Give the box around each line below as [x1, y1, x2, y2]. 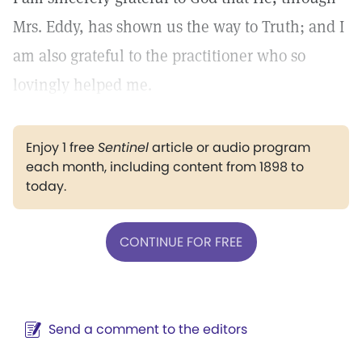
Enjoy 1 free [26, 138, 98, 157]
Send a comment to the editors [48, 320, 247, 339]
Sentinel [98, 138, 149, 157]
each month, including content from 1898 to [26, 158, 304, 176]
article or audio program [149, 138, 310, 157]
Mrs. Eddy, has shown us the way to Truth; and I [13, 16, 344, 37]
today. [26, 177, 66, 196]
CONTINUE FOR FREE [120, 232, 242, 251]
